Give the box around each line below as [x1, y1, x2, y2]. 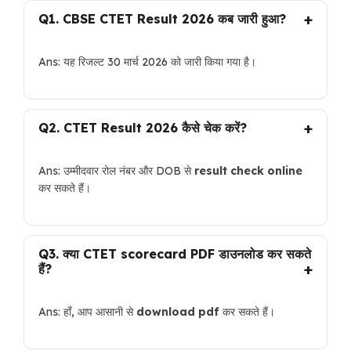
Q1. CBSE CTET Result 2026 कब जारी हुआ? [38, 11, 286, 27]
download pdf [136, 305, 219, 320]
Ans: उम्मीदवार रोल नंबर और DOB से [38, 164, 194, 179]
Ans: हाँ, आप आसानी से [38, 305, 136, 320]
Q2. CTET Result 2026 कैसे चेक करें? [38, 120, 247, 136]
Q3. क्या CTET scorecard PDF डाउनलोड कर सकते [38, 246, 311, 262]
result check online [194, 164, 302, 179]
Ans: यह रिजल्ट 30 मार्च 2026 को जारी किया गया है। [38, 55, 256, 70]
